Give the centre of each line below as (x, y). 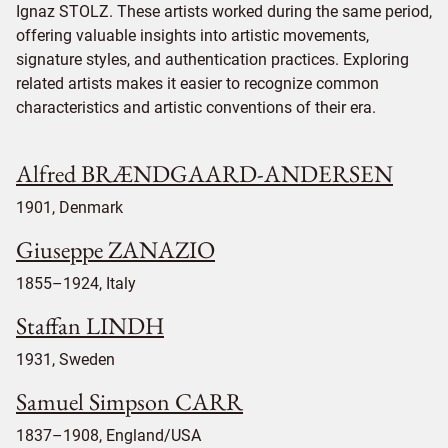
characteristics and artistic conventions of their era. (196, 108)
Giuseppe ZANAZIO (115, 250)
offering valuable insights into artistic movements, (192, 36)
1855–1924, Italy (76, 284)
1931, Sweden (65, 360)
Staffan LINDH (90, 326)
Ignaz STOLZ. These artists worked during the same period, (224, 12)
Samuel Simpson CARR (129, 402)
